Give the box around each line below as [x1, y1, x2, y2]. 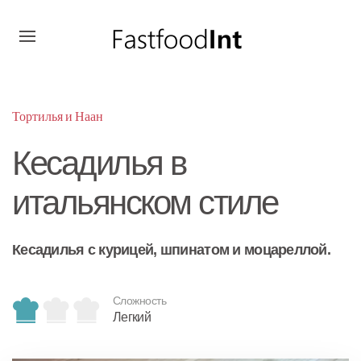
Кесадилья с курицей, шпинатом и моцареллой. [12, 242, 331, 258]
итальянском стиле [12, 184, 278, 222]
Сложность [113, 294, 166, 307]
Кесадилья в [12, 144, 186, 182]
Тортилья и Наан [12, 108, 103, 124]
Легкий [113, 310, 151, 324]
